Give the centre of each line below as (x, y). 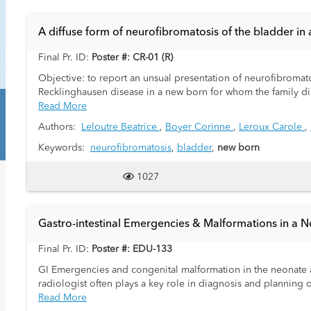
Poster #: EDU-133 (132, 249)
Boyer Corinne (199, 127)
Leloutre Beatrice (120, 127)
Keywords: (64, 148)
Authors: (60, 127)
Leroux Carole (272, 127)
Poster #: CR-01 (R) (132, 58)
